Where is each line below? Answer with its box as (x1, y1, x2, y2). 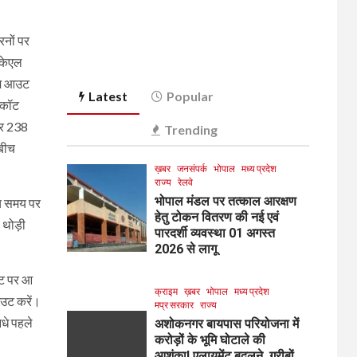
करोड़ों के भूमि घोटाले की (154, 331, 265, 347)
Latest (88, 88, 127, 104)
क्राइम (154, 284, 178, 297)
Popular (166, 88, 214, 104)
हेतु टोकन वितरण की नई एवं (154, 209, 279, 225)
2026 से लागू (154, 241, 217, 257)
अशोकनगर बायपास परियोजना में (154, 316, 299, 331)
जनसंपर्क (176, 162, 207, 175)
